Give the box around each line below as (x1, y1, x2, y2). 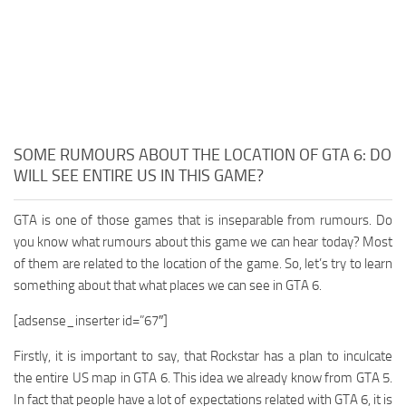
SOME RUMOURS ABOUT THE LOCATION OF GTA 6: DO (14, 145, 391, 166)
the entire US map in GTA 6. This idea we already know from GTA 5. (14, 370, 392, 387)
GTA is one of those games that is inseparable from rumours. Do (14, 212, 392, 229)
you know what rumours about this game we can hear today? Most (14, 234, 392, 251)
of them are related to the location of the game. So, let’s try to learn (14, 256, 392, 273)
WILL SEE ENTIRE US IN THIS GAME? (14, 166, 264, 187)
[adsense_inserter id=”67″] (14, 313, 168, 330)
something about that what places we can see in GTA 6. (14, 277, 322, 295)
